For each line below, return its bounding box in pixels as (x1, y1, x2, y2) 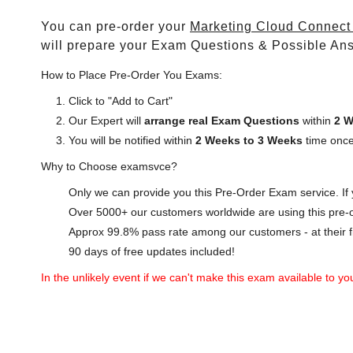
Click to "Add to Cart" (69, 95, 173, 107)
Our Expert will (69, 114, 144, 127)
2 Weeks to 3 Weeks (195, 134, 303, 147)
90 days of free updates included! (69, 245, 235, 258)
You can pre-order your (41, 20, 190, 33)
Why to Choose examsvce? (41, 160, 177, 173)
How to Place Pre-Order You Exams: (41, 69, 222, 81)
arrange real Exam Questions (144, 114, 299, 127)
